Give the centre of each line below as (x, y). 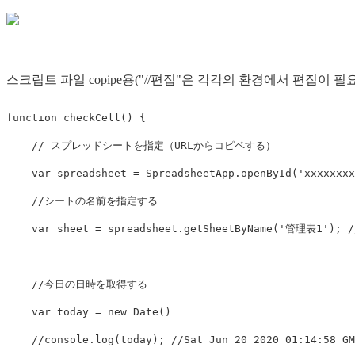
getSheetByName (228, 229)
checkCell (92, 118)
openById (266, 174)
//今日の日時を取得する (90, 284)
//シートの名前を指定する (95, 201)
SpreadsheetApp (190, 174)
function (32, 118)
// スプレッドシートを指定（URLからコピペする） (154, 146)
